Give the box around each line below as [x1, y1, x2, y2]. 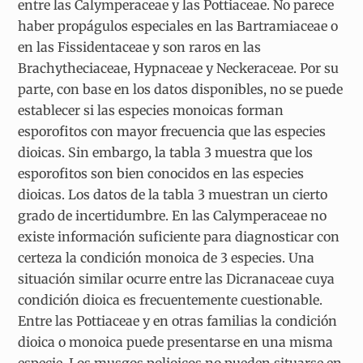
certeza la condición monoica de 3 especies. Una [18, 250, 315, 267]
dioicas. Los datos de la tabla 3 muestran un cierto [18, 186, 328, 203]
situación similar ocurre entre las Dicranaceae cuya [18, 271, 335, 288]
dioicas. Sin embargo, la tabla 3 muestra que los [18, 144, 314, 161]
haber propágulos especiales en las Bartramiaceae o [18, 18, 339, 35]
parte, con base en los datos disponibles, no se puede [18, 81, 344, 98]
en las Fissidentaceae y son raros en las [18, 39, 262, 56]
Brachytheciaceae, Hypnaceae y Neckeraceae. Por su [18, 60, 340, 77]
